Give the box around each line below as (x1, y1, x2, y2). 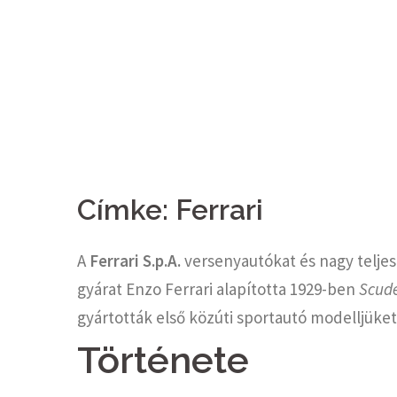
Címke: (77, 193, 175, 226)
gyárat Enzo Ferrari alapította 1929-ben (77, 278, 359, 300)
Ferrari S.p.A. (90, 250, 181, 271)
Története (77, 339, 249, 382)
